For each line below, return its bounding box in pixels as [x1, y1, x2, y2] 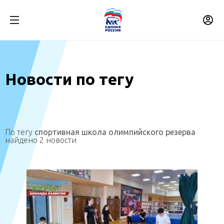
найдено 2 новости [5, 135, 76, 144]
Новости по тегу [5, 70, 134, 88]
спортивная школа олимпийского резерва [34, 127, 195, 136]
